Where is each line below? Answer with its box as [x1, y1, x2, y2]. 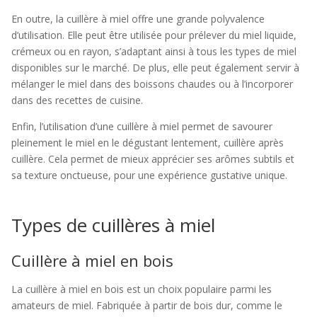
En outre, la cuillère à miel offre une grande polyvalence [11, 12, 265, 25]
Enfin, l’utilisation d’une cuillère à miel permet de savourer [11, 120, 272, 133]
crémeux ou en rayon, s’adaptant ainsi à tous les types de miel [11, 45, 296, 58]
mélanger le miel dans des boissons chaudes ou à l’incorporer [11, 77, 293, 91]
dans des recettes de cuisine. [11, 93, 143, 107]
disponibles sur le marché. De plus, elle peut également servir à [11, 61, 299, 74]
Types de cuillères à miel [11, 212, 215, 238]
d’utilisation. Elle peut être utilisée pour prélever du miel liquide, [11, 28, 296, 42]
